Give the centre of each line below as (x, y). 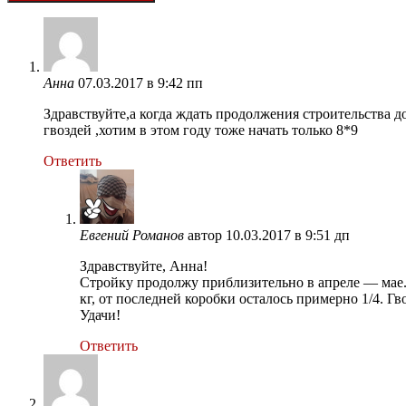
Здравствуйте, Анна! (144, 266)
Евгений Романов (132, 235)
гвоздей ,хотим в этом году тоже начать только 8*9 (201, 130)
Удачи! (100, 314)
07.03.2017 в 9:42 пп (140, 82)
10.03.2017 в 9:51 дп (288, 235)
